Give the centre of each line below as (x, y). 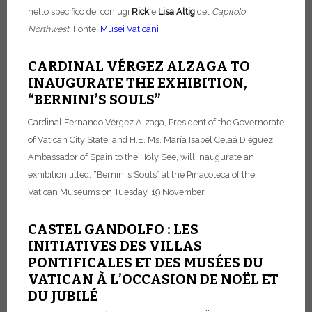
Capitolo (228, 12)
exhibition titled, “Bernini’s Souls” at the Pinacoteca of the (141, 175)
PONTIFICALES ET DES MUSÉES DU (146, 263)
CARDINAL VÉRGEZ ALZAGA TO (139, 67)
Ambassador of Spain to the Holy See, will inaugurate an (141, 157)
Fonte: (87, 29)
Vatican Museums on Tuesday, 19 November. (117, 192)
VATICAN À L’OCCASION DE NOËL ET (153, 280)
